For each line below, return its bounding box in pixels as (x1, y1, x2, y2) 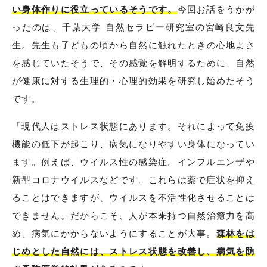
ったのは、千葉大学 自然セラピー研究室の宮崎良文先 (12, 22, 255, 33)
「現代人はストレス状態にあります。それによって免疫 (12, 121, 255, 132)
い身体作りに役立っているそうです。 (12, 4, 178, 15)
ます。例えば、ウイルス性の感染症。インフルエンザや (12, 157, 255, 167)
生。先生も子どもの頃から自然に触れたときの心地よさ (12, 40, 255, 51)
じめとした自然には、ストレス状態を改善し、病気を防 (12, 246, 255, 257)
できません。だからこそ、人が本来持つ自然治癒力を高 (12, 210, 255, 221)
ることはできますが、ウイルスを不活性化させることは (12, 193, 255, 203)
